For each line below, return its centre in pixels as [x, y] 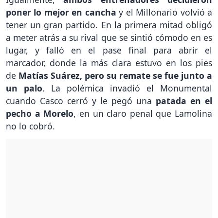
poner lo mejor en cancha [61, 12]
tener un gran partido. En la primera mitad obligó [109, 25]
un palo [24, 88]
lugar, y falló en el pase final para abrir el [109, 50]
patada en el [184, 101]
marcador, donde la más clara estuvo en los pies [109, 63]
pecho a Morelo [40, 114]
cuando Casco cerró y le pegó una [81, 101]
